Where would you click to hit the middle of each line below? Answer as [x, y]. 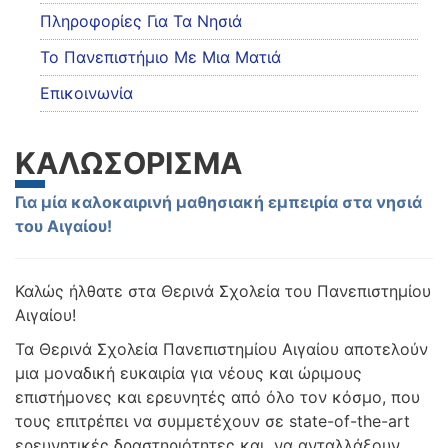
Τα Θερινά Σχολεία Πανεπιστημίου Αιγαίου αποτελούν [221, 349]
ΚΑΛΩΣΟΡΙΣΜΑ [128, 163]
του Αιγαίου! [63, 226]
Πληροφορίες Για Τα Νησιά [141, 21]
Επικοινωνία [86, 93]
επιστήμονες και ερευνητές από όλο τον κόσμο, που [217, 397]
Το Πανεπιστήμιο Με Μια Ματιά [160, 57]
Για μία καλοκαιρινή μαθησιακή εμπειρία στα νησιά [218, 202]
